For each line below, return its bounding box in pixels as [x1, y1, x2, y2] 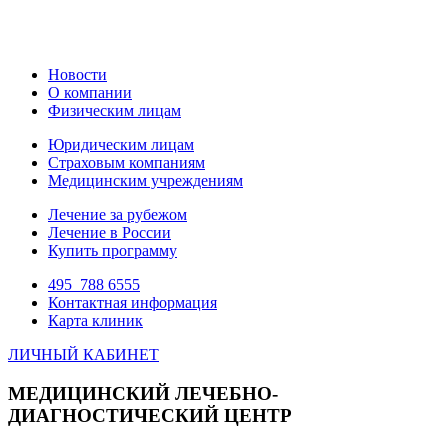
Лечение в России [48, 224, 171, 241]
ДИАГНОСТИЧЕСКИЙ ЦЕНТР [8, 404, 292, 426]
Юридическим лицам [48, 136, 194, 153]
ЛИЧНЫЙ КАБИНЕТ [8, 346, 159, 363]
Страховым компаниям [48, 154, 205, 171]
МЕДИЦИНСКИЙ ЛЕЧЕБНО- [8, 382, 278, 404]
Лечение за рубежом [48, 206, 187, 223]
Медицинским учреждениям [48, 172, 243, 189]
